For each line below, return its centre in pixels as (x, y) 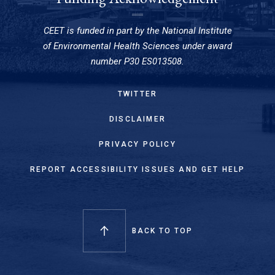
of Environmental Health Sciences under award (137, 46)
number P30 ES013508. (137, 62)
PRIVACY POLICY (137, 145)
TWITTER (137, 94)
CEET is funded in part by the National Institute (137, 31)
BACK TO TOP (162, 231)
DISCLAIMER (137, 119)
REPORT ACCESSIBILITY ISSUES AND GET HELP (137, 170)
